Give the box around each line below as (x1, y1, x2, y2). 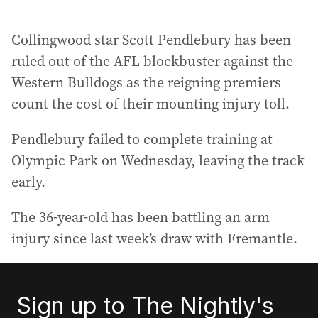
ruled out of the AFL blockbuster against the (11, 51, 293, 71)
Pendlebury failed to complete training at (11, 129, 273, 149)
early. (11, 172, 45, 192)
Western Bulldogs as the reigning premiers (11, 72, 281, 92)
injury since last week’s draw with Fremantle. (11, 229, 297, 248)
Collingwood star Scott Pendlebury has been (11, 30, 291, 50)
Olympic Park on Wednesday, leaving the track (11, 150, 305, 170)
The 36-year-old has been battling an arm (11, 207, 270, 227)
